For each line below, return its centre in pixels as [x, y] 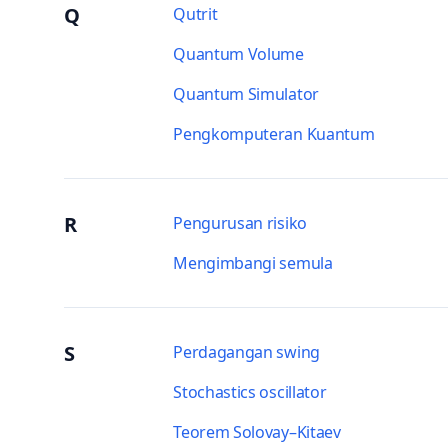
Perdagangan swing [246, 352]
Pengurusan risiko [240, 223]
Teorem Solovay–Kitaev [257, 432]
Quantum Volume [238, 54]
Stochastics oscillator [250, 392]
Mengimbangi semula [253, 263]
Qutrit [195, 14]
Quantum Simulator [246, 94]
